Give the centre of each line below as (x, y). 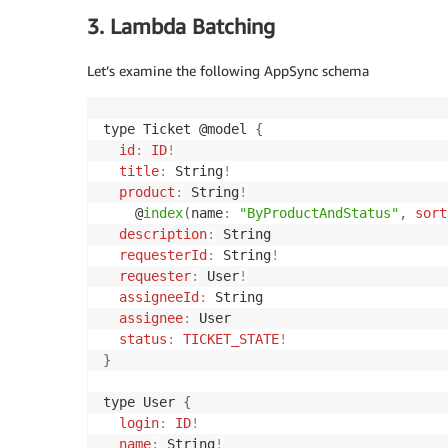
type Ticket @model (179, 129)
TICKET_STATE (231, 339)
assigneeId (159, 297)
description (163, 234)
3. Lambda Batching (181, 26)
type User (143, 402)
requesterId (163, 255)
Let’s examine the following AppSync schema (228, 71)
